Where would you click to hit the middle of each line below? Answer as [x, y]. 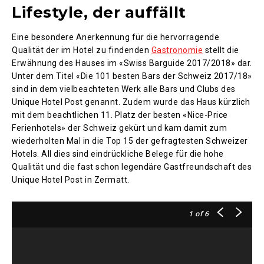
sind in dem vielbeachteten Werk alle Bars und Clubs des [124, 89]
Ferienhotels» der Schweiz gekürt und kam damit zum [119, 128]
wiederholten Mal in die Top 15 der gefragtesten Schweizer [130, 141]
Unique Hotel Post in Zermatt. [71, 179]
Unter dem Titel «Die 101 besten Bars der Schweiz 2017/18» [132, 76]
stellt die [221, 50]
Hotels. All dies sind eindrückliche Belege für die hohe [118, 154]
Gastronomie [177, 50]
